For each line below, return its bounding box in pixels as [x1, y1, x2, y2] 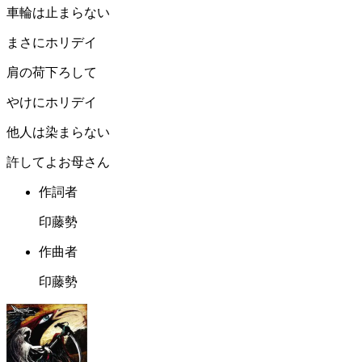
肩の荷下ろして [6, 65, 97, 80]
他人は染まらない [6, 125, 110, 140]
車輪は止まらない [6, 6, 110, 20]
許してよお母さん [6, 155, 110, 170]
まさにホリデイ [6, 36, 97, 50]
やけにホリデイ [6, 95, 97, 110]
